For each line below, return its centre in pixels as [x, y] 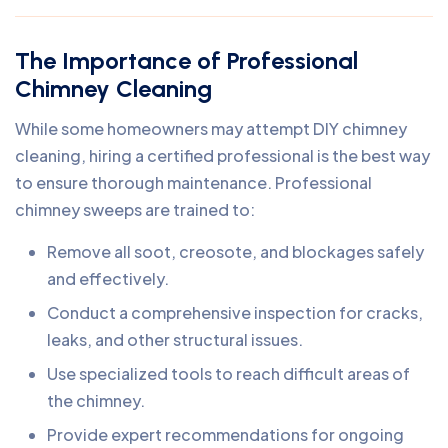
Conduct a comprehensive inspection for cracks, [235, 312]
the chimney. [96, 400]
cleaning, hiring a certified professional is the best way [222, 155]
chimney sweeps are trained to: [135, 209]
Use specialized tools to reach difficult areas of [228, 373]
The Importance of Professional [186, 60]
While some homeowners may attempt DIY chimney [211, 128]
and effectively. [108, 278]
